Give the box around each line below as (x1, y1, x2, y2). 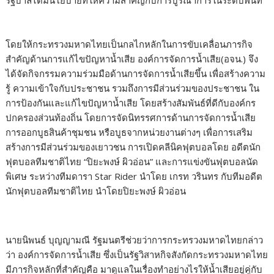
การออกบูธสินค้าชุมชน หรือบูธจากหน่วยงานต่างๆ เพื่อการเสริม (6, 126, 253, 139)
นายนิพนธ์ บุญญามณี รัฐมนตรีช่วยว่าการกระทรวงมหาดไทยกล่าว (6, 234, 264, 246)
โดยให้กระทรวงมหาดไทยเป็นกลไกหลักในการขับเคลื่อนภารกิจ (6, 38, 253, 51)
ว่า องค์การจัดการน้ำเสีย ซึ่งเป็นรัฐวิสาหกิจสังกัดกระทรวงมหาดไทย (6, 248, 268, 261)
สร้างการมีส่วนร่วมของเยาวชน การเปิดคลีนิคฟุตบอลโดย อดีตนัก (6, 141, 261, 154)
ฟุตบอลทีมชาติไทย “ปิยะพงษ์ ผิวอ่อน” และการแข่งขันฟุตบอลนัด (6, 155, 259, 168)
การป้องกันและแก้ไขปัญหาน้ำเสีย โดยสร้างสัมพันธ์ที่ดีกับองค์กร (6, 97, 256, 109)
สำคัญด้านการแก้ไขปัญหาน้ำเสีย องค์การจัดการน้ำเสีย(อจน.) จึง (6, 53, 259, 65)
